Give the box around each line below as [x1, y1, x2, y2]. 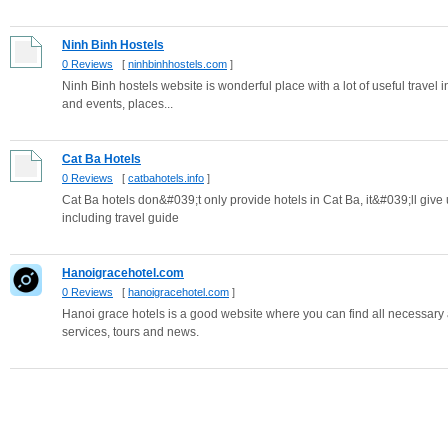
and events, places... [62, 97, 173, 111]
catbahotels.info [128, 172, 204, 184]
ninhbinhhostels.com [128, 58, 227, 70]
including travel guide [62, 211, 179, 225]
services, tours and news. [62, 325, 199, 339]
